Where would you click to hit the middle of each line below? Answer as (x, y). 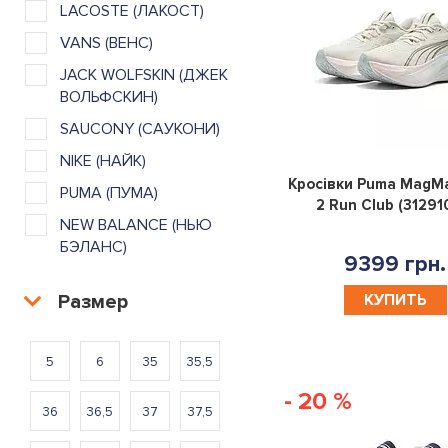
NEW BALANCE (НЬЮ (136, 224)
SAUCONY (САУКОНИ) (140, 128)
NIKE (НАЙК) (103, 160)
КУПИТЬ (395, 299)
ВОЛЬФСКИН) (109, 96)
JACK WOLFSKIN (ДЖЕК (144, 74)
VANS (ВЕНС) (106, 42)
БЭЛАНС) (93, 246)
